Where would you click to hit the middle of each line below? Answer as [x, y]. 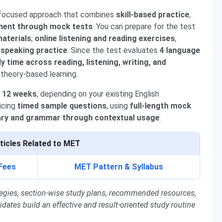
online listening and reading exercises [105, 38]
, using [118, 106]
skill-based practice [152, 15]
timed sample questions [62, 106]
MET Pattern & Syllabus [119, 167]
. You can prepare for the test [144, 27]
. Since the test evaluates [113, 50]
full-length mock [161, 106]
